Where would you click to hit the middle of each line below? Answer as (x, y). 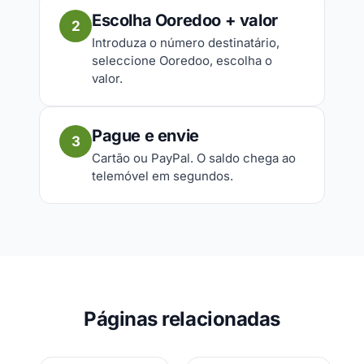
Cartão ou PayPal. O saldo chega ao (194, 158)
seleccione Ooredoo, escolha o (182, 61)
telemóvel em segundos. (162, 176)
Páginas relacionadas (182, 319)
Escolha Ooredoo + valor (185, 20)
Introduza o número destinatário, (186, 43)
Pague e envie (145, 136)
